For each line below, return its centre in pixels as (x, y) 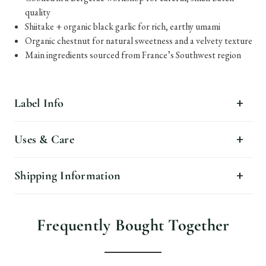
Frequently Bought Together (133, 225)
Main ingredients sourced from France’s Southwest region (133, 55)
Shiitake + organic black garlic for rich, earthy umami (123, 26)
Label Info (39, 103)
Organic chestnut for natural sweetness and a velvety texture (139, 41)
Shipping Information (67, 176)
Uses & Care (44, 140)
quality (38, 12)
